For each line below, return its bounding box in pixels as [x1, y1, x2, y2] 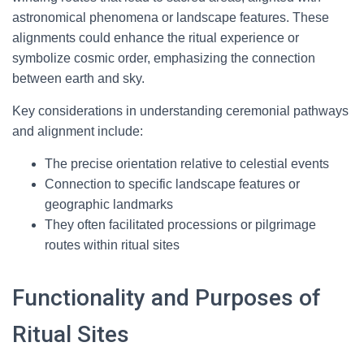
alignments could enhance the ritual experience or [12, 31, 299, 45]
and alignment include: [12, 124, 143, 138]
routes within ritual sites [45, 238, 180, 252]
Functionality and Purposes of [12, 284, 321, 311]
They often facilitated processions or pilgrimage [45, 218, 316, 232]
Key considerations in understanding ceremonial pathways [12, 104, 349, 118]
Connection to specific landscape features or [45, 177, 300, 191]
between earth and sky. [12, 71, 145, 85]
